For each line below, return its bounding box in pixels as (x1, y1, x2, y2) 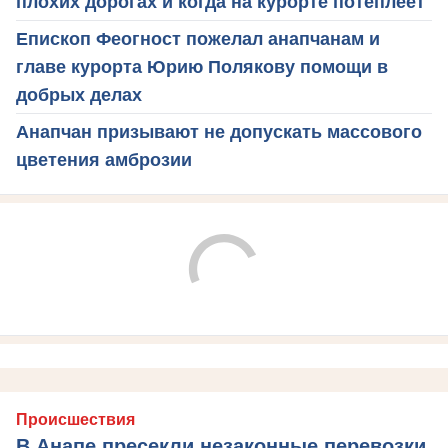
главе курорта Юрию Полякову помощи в (16, 57, 388, 78)
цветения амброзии (16, 150, 192, 171)
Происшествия (16, 411, 135, 429)
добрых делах (16, 85, 142, 106)
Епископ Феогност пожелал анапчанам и (16, 29, 380, 50)
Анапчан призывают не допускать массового (16, 122, 422, 143)
